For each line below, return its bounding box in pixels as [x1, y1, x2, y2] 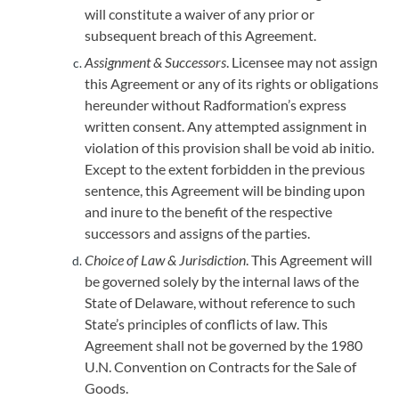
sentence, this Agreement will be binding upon [85, 182, 365, 199]
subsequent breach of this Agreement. [85, 27, 316, 44]
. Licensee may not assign [226, 53, 378, 70]
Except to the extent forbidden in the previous [85, 160, 365, 177]
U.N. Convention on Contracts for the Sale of [85, 358, 356, 375]
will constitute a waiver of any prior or [85, 5, 314, 22]
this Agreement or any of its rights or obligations [85, 75, 379, 92]
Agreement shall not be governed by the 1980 [85, 337, 362, 354]
